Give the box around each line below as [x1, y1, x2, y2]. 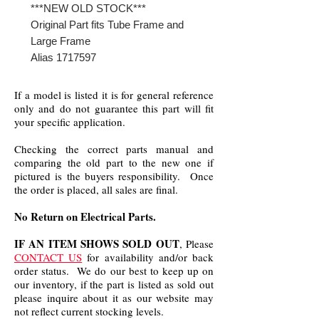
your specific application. [14, 115, 125, 129]
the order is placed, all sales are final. [14, 182, 178, 197]
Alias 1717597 [31, 51, 96, 63]
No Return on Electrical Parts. [14, 209, 156, 224]
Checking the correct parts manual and [14, 142, 214, 156]
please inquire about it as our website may [14, 291, 214, 305]
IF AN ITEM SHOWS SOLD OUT [14, 236, 179, 251]
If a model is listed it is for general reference [14, 88, 214, 102]
